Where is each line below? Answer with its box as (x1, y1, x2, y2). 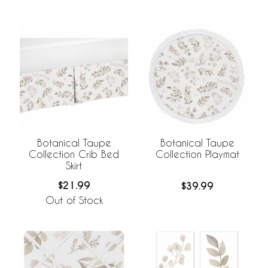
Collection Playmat (155, 148, 239, 160)
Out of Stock (45, 194, 103, 206)
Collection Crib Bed (29, 148, 119, 160)
